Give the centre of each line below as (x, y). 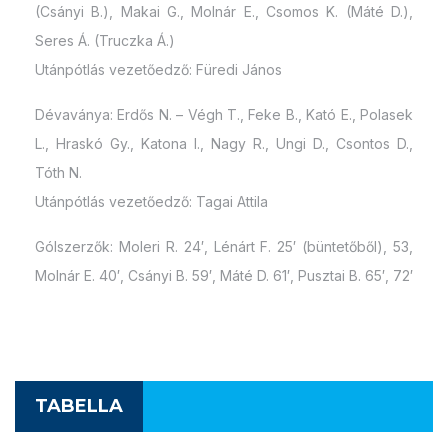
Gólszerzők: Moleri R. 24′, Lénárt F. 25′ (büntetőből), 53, (224, 246)
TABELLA (79, 405)
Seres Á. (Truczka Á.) (105, 40)
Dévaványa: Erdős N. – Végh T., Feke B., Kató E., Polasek (224, 114)
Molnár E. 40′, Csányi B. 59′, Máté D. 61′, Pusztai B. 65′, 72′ (224, 275)
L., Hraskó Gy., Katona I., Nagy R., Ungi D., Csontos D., (224, 143)
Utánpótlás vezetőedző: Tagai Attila (151, 201)
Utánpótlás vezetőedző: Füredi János (158, 69)
